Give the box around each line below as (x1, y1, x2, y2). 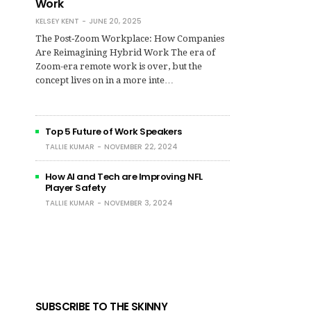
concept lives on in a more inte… (35, 75, 174, 86)
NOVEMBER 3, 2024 (104, 198, 174, 209)
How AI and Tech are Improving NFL (45, 170, 203, 184)
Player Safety (45, 181, 106, 195)
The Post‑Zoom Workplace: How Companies (35, 33, 225, 44)
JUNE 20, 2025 (89, 16, 142, 27)
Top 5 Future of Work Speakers (45, 125, 182, 139)
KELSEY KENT (35, 16, 80, 27)
